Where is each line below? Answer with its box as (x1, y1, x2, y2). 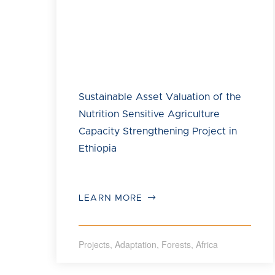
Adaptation (115, 238, 157, 250)
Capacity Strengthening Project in (79, 126, 238, 136)
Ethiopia (79, 143, 117, 153)
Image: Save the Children (79, 66, 166, 74)
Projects (79, 238, 110, 250)
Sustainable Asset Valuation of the (79, 91, 242, 102)
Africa (196, 238, 219, 250)
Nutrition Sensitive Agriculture (79, 109, 220, 119)
